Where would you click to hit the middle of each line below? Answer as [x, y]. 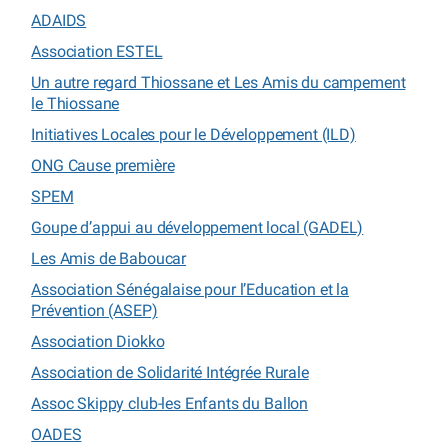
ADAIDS [59, 20]
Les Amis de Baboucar [109, 258]
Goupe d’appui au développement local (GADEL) [197, 227]
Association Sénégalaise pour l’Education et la [190, 289]
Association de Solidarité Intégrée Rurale [170, 372]
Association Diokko [98, 341]
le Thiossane [75, 103]
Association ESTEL [97, 51]
